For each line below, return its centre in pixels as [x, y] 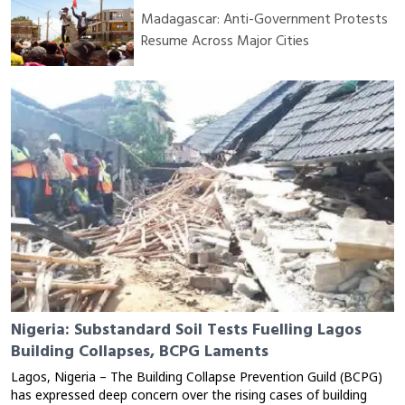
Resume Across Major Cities [225, 41]
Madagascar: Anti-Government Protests [264, 19]
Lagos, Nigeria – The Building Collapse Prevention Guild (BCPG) [197, 379]
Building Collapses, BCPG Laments [140, 352]
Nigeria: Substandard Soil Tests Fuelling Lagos [186, 330]
